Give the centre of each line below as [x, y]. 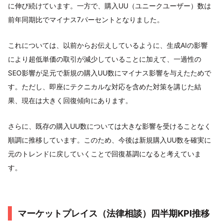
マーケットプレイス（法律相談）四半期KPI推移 [114, 213]
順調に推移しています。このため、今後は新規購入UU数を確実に [110, 140]
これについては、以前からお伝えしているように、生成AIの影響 [108, 45]
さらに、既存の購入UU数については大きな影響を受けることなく [110, 126]
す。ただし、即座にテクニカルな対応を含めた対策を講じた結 [105, 86]
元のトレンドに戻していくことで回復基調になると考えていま [105, 153]
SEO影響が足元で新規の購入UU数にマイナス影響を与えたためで [110, 73]
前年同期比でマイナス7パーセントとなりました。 [86, 19]
